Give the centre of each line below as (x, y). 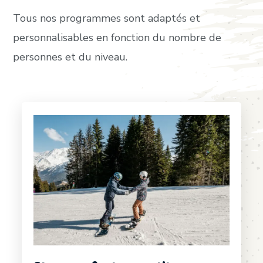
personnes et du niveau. (70, 57)
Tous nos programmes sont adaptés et (107, 18)
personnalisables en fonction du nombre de (117, 38)
